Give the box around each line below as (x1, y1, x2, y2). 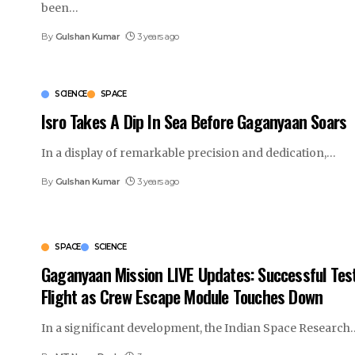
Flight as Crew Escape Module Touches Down (41, 284, 323, 310)
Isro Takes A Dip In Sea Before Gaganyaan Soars (41, 108, 347, 134)
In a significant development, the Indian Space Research (41, 321, 350, 336)
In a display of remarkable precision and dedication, (41, 145, 326, 160)
